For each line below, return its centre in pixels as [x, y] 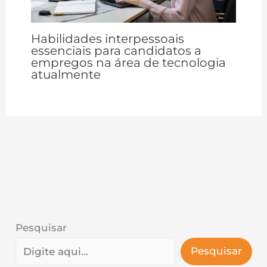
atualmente [66, 75]
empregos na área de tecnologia [128, 63]
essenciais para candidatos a [116, 51]
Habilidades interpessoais [107, 39]
